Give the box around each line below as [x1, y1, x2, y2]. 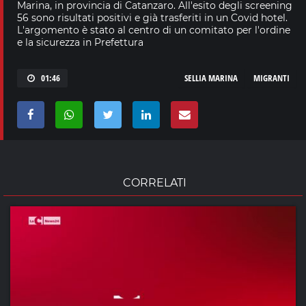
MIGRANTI [253, 71, 290, 84]
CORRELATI [123, 176, 186, 189]
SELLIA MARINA [184, 71, 238, 84]
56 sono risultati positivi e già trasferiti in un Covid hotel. [17, 11, 288, 24]
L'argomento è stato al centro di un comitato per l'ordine [17, 23, 290, 36]
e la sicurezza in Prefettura [17, 36, 143, 48]
